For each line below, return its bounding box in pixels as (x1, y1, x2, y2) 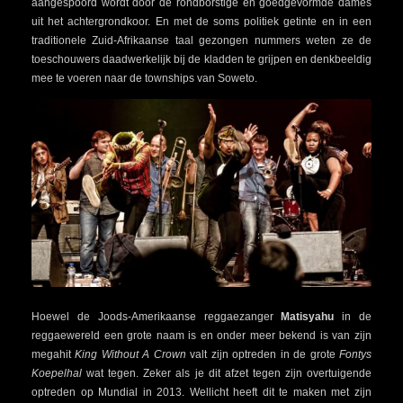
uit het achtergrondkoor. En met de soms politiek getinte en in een (31, 14, 372, 28)
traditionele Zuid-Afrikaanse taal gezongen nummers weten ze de (31, 33, 372, 47)
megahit (31, 347, 76, 361)
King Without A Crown (75, 347, 186, 361)
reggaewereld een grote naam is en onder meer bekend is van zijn (31, 328, 372, 342)
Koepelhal (31, 366, 82, 380)
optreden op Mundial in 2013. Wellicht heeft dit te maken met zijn (31, 385, 372, 399)
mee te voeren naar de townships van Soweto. (31, 71, 257, 85)
